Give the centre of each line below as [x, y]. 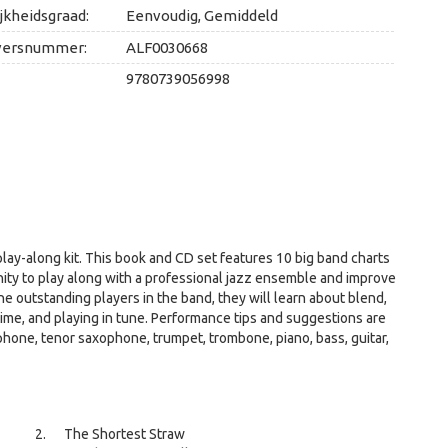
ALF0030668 [166, 47]
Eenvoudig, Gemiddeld [201, 15]
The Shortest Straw [124, 434]
